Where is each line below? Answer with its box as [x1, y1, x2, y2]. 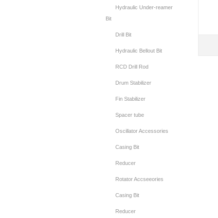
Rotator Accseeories [115, 176, 163, 182]
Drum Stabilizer [115, 80, 151, 86]
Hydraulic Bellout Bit [115, 48, 162, 54]
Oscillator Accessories [115, 128, 168, 134]
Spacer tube [115, 112, 144, 118]
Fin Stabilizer [115, 96, 145, 102]
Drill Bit [115, 32, 131, 37]
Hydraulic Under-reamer [115, 4, 173, 10]
